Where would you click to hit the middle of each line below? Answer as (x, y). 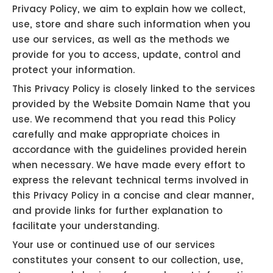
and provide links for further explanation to (117, 210)
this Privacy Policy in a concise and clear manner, (133, 195)
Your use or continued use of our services (114, 244)
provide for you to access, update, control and (126, 54)
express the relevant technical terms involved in (130, 180)
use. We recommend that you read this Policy (124, 119)
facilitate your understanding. (86, 225)
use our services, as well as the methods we (121, 39)
